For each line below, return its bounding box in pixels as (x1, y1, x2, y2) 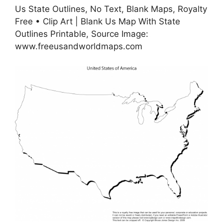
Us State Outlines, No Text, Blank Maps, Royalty (15, 4, 207, 14)
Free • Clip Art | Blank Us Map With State (15, 16, 180, 27)
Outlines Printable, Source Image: (15, 29, 148, 39)
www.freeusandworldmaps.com (15, 41, 142, 52)
